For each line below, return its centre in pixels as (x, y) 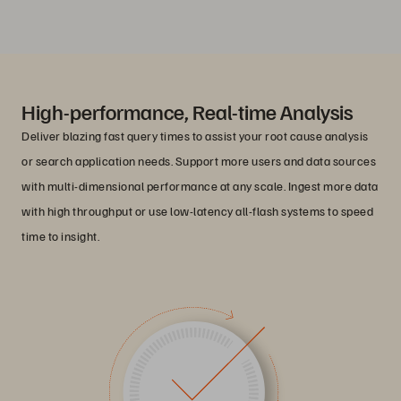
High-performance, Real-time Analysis (187, 111)
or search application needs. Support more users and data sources (199, 161)
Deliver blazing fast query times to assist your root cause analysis (195, 136)
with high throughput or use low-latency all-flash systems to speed (197, 211)
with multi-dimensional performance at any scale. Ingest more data (200, 186)
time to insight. (60, 236)
